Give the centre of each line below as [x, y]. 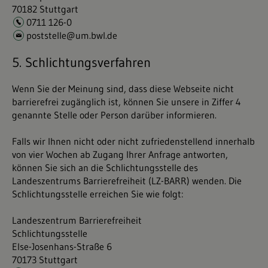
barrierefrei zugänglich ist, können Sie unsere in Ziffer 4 [127, 102]
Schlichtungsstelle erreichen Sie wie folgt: [98, 194]
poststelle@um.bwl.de [72, 35]
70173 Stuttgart [45, 260]
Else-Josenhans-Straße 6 [62, 246]
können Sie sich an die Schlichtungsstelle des [105, 167]
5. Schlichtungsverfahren [81, 63]
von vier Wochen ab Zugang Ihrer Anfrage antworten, [120, 154]
